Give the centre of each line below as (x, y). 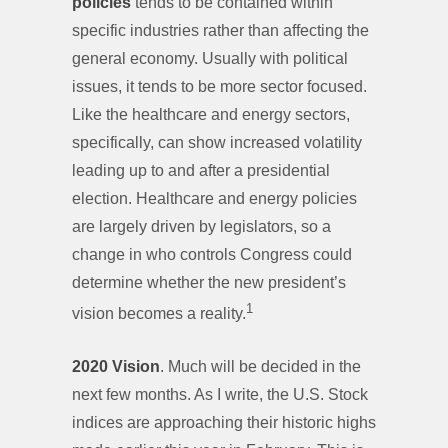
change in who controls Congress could (212, 255)
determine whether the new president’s (209, 283)
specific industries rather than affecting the (220, 31)
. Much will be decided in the (260, 366)
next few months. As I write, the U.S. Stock (220, 394)
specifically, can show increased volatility (217, 143)
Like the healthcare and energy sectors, (211, 115)
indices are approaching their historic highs (224, 422)
